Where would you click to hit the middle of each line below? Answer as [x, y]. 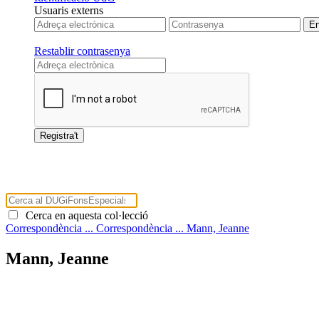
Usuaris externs [69, 10]
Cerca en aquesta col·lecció [84, 215]
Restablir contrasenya [82, 51]
